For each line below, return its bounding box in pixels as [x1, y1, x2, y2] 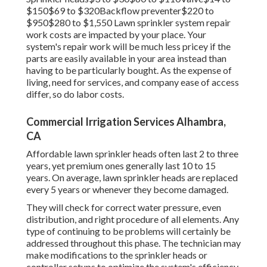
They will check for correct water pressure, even [26, 201, 221, 213]
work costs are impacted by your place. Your [26, 29, 206, 41]
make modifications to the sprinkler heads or [26, 249, 207, 261]
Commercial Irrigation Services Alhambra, [26, 115, 226, 129]
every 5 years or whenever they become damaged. [26, 184, 228, 195]
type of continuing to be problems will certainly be [26, 225, 231, 237]
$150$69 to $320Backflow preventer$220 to [26, 5, 214, 17]
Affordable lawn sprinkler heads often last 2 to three [26, 148, 238, 160]
